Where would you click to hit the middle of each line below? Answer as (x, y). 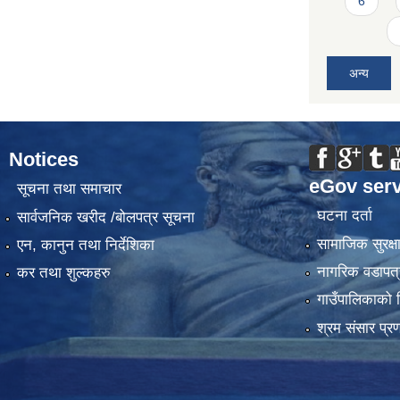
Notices (44, 159)
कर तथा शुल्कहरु (63, 273)
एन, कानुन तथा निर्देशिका (85, 245)
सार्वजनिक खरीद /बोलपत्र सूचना (105, 217)
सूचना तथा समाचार (69, 189)
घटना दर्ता (344, 216)
